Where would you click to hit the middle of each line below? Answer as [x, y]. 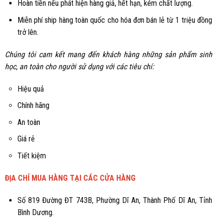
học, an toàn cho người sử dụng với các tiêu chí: [79, 66]
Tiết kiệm [31, 156]
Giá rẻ [26, 139]
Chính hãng [33, 106]
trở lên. [28, 32]
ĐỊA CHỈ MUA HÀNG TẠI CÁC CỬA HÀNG [70, 178]
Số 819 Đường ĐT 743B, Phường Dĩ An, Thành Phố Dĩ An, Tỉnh [115, 200]
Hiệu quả [31, 89]
